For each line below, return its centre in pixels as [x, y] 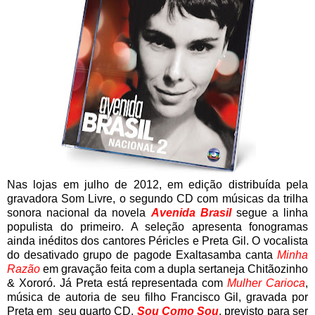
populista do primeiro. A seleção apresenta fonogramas [157, 226]
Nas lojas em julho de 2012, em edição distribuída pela [157, 184]
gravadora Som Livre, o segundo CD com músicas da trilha [157, 198]
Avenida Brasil [191, 212]
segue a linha [269, 212]
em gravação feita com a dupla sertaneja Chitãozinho [175, 269]
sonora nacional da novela [79, 212]
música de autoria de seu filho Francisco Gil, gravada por [157, 297]
